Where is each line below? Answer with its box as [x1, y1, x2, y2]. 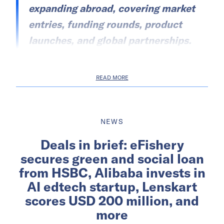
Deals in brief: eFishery [40, 136, 184, 153]
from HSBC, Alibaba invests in [18, 164, 205, 181]
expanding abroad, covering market [28, 1, 195, 14]
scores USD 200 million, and [25, 192, 199, 209]
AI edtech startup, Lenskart [27, 178, 197, 195]
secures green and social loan [20, 150, 204, 167]
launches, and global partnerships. [28, 33, 191, 46]
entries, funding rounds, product [28, 17, 182, 30]
